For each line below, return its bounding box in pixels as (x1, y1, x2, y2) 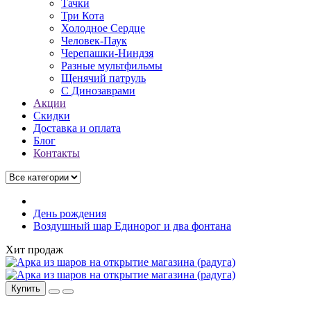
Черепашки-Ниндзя (61, 47, 153, 59)
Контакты (33, 147, 80, 159)
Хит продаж (6, 244, 63, 255)
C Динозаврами (61, 85, 135, 96)
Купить (11, 283, 40, 294)
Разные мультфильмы (61, 60, 162, 72)
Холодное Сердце (61, 22, 145, 34)
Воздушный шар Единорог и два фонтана (33, 220, 231, 232)
